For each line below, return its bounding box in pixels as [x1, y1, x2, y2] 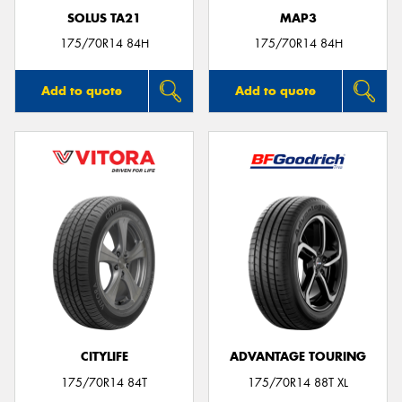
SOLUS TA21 [67, 10, 141, 26]
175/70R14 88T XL [248, 374, 348, 390]
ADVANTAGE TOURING [230, 349, 366, 365]
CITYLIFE [80, 349, 128, 365]
